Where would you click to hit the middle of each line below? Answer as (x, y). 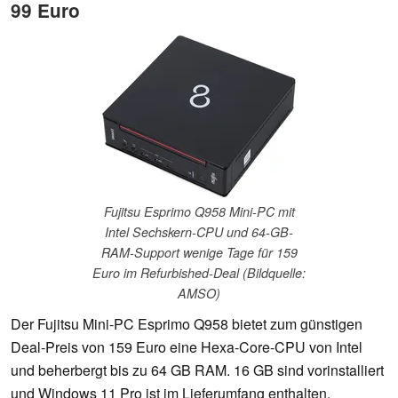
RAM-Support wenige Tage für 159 (199, 253)
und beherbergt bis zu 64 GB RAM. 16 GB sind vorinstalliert (197, 370)
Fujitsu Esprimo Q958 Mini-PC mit (199, 212)
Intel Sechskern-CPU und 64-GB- (199, 232)
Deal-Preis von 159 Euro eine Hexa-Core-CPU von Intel (187, 347)
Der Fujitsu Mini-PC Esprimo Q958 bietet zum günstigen (187, 324)
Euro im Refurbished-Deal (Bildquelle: (199, 273)
